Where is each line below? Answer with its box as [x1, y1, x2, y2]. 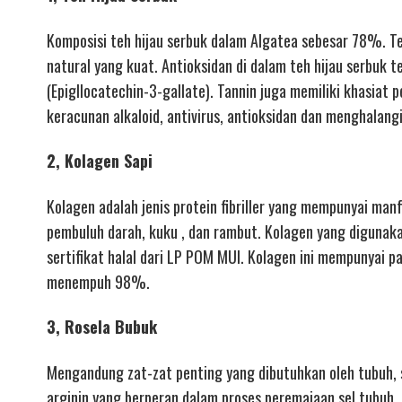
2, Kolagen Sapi [47, 149, 153, 173]
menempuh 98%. [47, 269, 150, 293]
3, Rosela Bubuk [47, 315, 157, 339]
